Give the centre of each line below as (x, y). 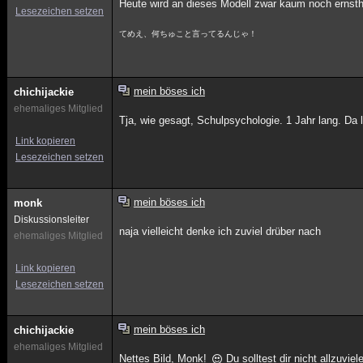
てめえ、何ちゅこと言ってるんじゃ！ (188, 34)
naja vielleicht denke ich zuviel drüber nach (220, 231)
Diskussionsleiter (51, 220)
